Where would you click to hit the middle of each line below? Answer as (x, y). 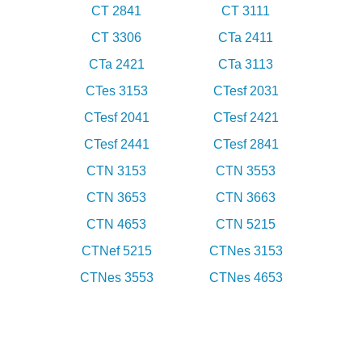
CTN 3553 (246, 171)
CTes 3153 (116, 91)
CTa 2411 (246, 38)
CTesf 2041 (116, 118)
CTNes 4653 (246, 278)
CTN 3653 (116, 198)
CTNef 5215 (116, 251)
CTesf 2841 (246, 145)
